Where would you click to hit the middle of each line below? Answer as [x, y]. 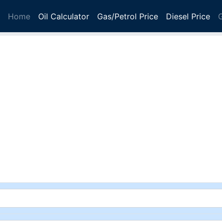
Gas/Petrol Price [128, 16]
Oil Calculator [64, 16]
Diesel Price [188, 16]
